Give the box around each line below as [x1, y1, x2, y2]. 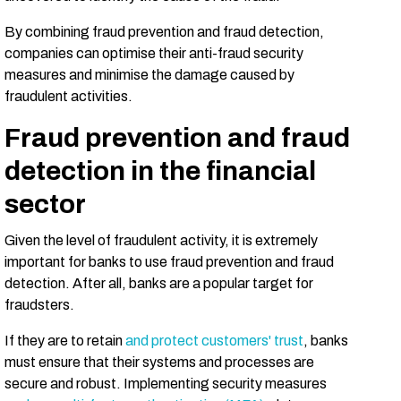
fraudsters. [4, 297, 77, 312]
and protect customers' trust [125, 333, 303, 348]
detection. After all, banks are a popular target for [4, 276, 313, 291]
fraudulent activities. [4, 89, 132, 104]
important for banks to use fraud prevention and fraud [4, 254, 334, 269]
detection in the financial [4, 157, 316, 185]
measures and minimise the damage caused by [4, 67, 294, 82]
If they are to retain [4, 333, 125, 348]
